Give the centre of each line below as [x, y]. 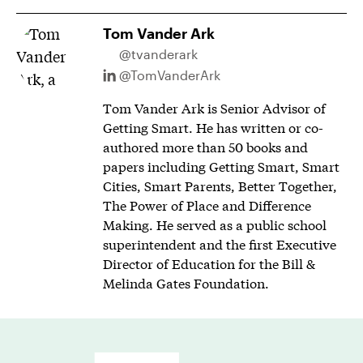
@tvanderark [158, 54]
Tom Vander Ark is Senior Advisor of [214, 107]
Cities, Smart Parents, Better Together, [220, 185]
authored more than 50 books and [205, 146]
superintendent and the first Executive [219, 243]
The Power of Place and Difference [207, 205]
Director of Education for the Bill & [209, 263]
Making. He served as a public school [214, 224]
